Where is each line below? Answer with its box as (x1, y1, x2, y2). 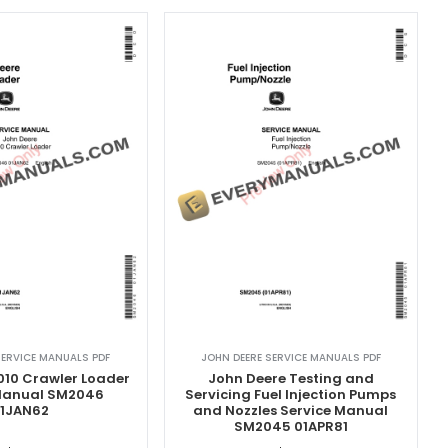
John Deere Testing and (207, 369, 374, 389)
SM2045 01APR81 (233, 417, 348, 437)
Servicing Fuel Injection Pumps (185, 385, 397, 405)
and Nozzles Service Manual (193, 401, 389, 421)
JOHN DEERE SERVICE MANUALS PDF (200, 350, 381, 366)
